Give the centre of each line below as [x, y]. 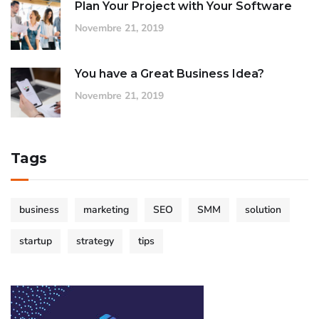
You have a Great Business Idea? [169, 73]
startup [36, 241]
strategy [95, 241]
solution [263, 209]
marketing [106, 209]
